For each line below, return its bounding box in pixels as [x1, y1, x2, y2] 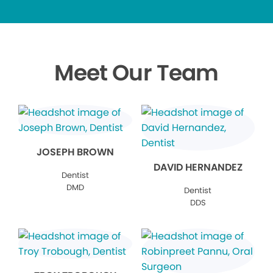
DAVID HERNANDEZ [153, 160, 243, 175]
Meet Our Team [54, 57, 219, 89]
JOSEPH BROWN [36, 145, 114, 160]
